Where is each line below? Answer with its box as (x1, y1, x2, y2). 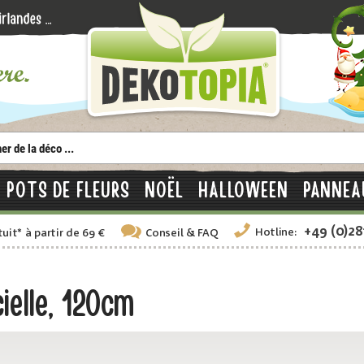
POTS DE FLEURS (6, 175, 131, 206)
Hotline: (254, 227, 297, 239)
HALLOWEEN (197, 175, 288, 206)
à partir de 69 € (24, 227, 105, 240)
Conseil (145, 227, 184, 240)
